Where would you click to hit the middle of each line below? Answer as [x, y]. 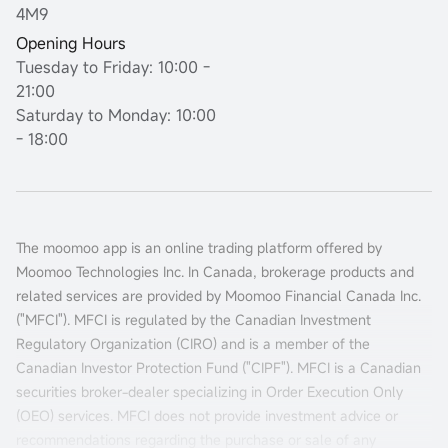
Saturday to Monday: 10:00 [116, 115]
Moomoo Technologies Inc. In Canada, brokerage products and [215, 271]
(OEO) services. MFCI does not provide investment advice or [207, 415]
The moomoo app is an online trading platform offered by [199, 247]
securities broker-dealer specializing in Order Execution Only [209, 391]
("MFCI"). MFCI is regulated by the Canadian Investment [193, 319]
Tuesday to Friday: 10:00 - [113, 67]
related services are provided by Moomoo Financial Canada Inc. [218, 295]
